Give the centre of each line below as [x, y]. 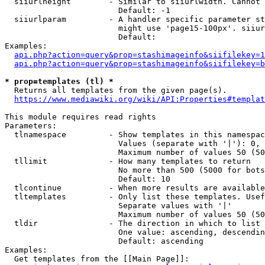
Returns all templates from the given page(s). [116, 90]
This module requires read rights [80, 117]
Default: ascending [104, 241]
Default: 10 [88, 179]
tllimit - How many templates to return [128, 161]
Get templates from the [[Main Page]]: [97, 259]
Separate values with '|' [118, 206]
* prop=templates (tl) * [59, 81]
